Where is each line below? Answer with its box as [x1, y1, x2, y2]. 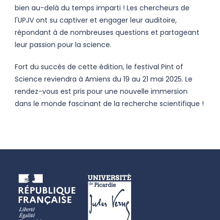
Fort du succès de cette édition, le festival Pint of [15, 62, 183, 72]
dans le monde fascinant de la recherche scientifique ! [15, 99, 204, 109]
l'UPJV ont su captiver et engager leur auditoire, [15, 15, 177, 26]
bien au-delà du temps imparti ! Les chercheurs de [15, 3, 190, 13]
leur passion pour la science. [15, 40, 111, 50]
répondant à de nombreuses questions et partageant [15, 27, 199, 38]
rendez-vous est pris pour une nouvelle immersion [15, 86, 188, 97]
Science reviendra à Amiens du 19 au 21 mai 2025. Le [15, 74, 192, 84]
